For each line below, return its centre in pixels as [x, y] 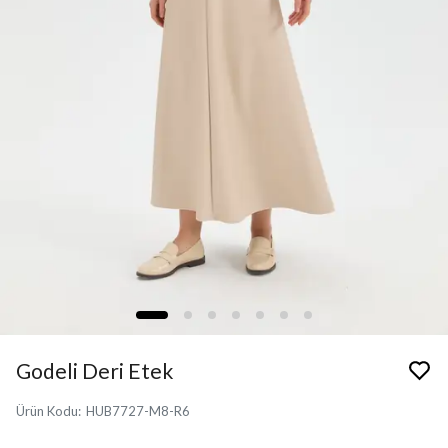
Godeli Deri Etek [94, 370]
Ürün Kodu [47, 411]
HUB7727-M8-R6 [138, 411]
